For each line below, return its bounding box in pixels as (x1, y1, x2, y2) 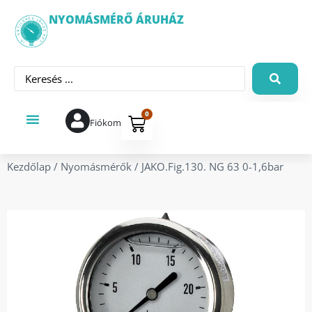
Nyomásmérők (61, 159, 132, 173)
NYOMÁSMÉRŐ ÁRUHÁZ (49, 12, 184, 27)
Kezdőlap (7, 159, 51, 173)
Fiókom (89, 116, 121, 129)
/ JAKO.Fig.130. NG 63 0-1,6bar (132, 159, 283, 173)
